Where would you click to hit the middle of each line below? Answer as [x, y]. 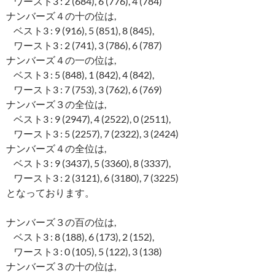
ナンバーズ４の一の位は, [61, 60]
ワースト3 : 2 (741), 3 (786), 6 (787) [84, 45]
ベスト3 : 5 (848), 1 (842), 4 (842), [80, 75]
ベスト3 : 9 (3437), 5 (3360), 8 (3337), [88, 163]
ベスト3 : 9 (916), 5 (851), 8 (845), [80, 31]
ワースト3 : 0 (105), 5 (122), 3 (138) [84, 252]
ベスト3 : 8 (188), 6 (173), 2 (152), [80, 237]
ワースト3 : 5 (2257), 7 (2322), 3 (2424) [92, 134]
